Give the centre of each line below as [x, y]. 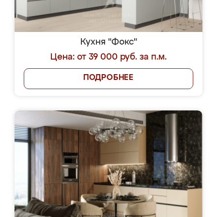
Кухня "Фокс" [108, 42]
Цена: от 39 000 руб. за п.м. [108, 57]
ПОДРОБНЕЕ [108, 78]
